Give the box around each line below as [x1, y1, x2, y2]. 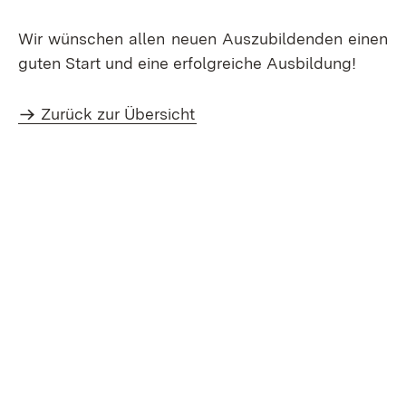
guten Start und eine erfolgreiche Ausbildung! [18, 53, 356, 72]
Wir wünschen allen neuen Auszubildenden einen [18, 29, 388, 48]
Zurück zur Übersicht [41, 104, 196, 123]
